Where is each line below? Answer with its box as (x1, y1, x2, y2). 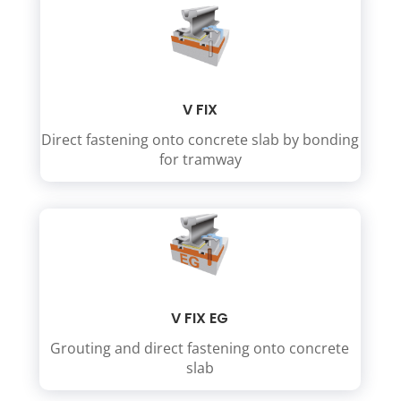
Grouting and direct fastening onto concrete (50, 337, 350, 358)
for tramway (158, 149, 242, 170)
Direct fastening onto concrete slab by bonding (41, 130, 360, 150)
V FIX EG (171, 307, 229, 328)
